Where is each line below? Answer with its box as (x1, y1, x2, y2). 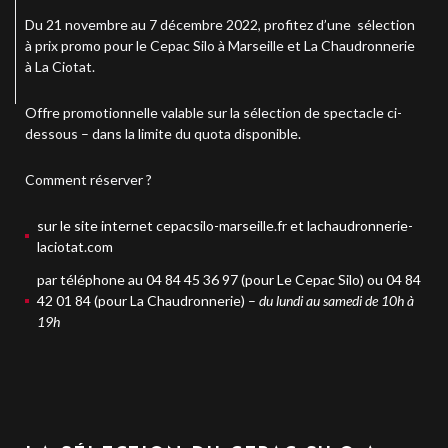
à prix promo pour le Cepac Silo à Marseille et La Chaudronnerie (25, 37, 415, 55)
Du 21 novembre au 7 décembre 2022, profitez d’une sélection (25, 16, 415, 34)
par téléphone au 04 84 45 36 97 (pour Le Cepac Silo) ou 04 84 (37, 271, 421, 289)
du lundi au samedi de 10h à (259, 292, 414, 310)
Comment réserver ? (25, 171, 152, 189)
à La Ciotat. (25, 58, 95, 76)
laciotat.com (37, 238, 113, 256)
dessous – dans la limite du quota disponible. (25, 125, 301, 143)
